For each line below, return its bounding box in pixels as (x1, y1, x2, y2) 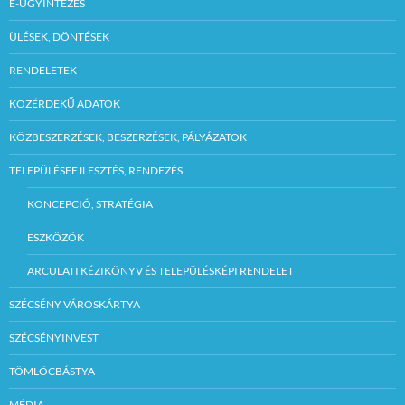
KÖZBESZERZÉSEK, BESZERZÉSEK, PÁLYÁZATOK (9, 130, 247, 145)
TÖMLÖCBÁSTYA (9, 364, 95, 379)
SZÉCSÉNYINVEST (9, 331, 99, 345)
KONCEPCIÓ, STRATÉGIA (27, 197, 153, 212)
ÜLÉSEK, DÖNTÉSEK (9, 30, 109, 44)
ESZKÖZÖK (27, 231, 84, 245)
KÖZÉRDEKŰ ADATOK (9, 97, 120, 111)
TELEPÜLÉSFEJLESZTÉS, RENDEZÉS (9, 164, 183, 178)
